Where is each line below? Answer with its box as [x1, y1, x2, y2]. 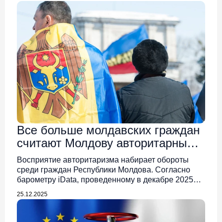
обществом [17, 149, 79, 163]
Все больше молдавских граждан [17, 123, 200, 137]
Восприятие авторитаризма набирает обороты [17, 156, 189, 164]
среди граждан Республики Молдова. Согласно [17, 166, 190, 174]
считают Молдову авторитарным [17, 136, 195, 150]
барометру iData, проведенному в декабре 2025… [17, 175, 201, 184]
